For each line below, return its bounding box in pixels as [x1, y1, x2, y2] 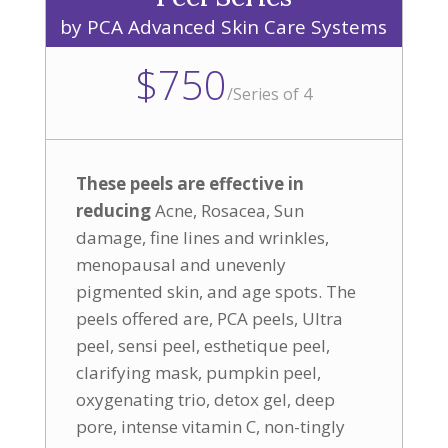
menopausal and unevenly [75, 253, 286, 276]
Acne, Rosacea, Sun [150, 199, 304, 222]
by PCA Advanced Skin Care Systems [60, 14, 388, 40]
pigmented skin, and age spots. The [75, 280, 356, 303]
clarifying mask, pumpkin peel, [75, 361, 321, 384]
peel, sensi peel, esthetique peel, [75, 334, 330, 357]
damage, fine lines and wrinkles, [75, 226, 329, 249]
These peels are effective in [75, 172, 304, 195]
